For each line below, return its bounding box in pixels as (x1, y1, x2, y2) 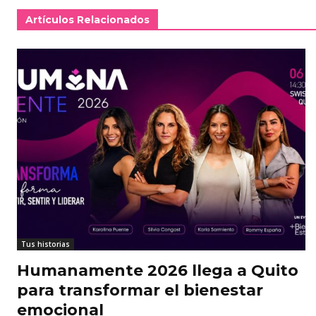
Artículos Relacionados (25, 13, 150, 27)
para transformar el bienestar (17, 281, 263, 300)
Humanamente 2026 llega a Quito (17, 261, 298, 281)
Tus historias (21, 239, 70, 250)
